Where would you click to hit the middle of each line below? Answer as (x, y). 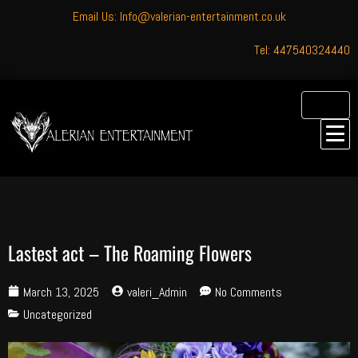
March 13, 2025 (61, 292)
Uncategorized (58, 315)
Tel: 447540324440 (302, 50)
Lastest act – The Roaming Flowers (130, 253)
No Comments (249, 292)
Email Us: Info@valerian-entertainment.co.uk (179, 16)
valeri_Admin (157, 292)
